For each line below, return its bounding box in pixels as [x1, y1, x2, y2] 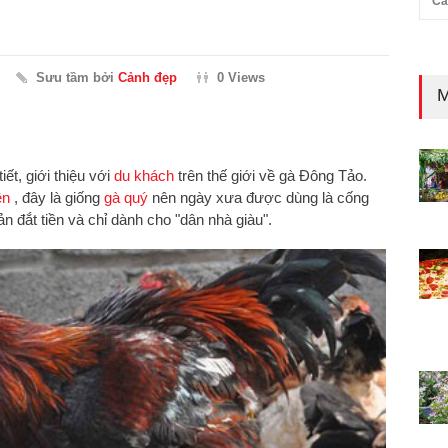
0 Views [217, 69, 265, 85]
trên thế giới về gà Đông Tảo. [174, 166, 367, 184]
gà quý [104, 188, 148, 206]
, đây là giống [10, 188, 104, 206]
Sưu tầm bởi [36, 69, 118, 85]
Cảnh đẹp [118, 69, 177, 85]
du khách [114, 166, 174, 184]
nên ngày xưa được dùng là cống [148, 188, 369, 206]
